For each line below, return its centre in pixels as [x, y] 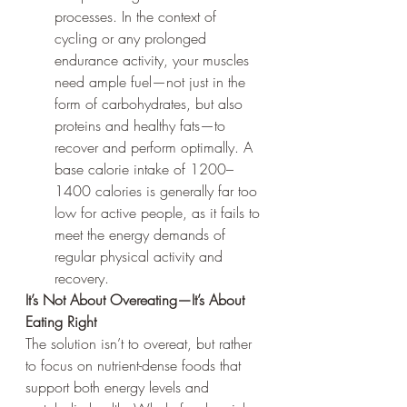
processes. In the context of [138, 16]
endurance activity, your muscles [154, 60]
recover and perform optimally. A [156, 147]
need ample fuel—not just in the [152, 81]
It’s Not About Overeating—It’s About [137, 299]
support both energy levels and [119, 387]
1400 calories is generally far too [158, 190]
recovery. [82, 278]
